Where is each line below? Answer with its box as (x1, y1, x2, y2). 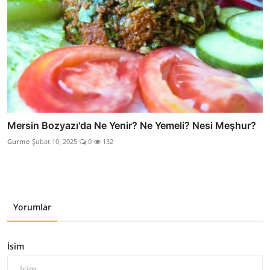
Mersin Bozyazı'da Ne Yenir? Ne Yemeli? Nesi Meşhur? (7, 119, 256, 132)
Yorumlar (13, 201, 51, 213)
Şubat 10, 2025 (32, 137, 77, 146)
